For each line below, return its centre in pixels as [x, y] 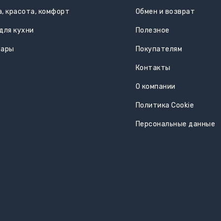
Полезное [152, 30]
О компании [155, 86]
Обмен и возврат [165, 11]
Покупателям [159, 49]
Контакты [153, 68]
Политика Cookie [165, 105]
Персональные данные [175, 124]
